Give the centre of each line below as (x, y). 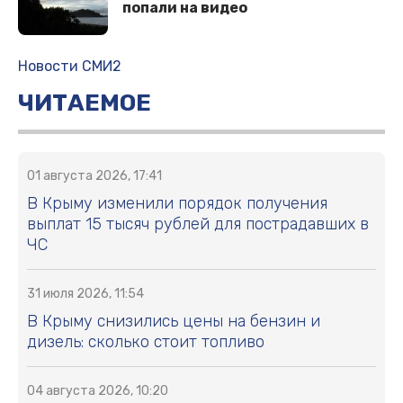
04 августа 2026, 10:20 (98, 390)
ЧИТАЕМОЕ (85, 103)
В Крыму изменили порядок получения (177, 203)
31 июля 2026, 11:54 (85, 293)
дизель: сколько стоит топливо (146, 341)
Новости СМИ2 (70, 66)
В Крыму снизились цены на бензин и (174, 321)
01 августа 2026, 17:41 (94, 175)
